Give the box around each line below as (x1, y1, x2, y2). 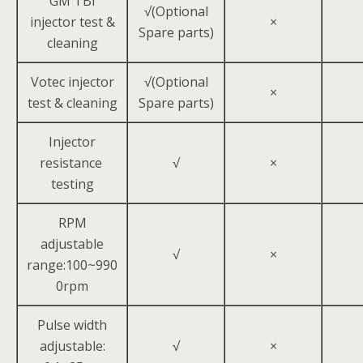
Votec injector (30, 73, 114, 91)
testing (50, 175, 94, 193)
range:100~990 (27, 256, 117, 274)
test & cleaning (27, 94, 117, 112)
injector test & (29, 13, 115, 31)
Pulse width (37, 316, 107, 334)
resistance (39, 154, 105, 172)
